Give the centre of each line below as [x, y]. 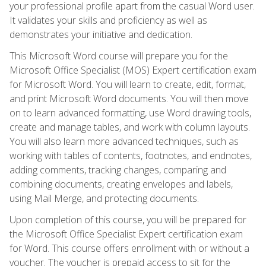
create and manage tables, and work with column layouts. [130, 127]
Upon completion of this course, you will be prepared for [128, 219]
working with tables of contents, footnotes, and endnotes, [131, 155]
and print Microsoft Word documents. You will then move [129, 98]
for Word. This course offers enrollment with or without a [129, 248]
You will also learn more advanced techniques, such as [124, 141]
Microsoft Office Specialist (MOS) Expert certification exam [133, 70]
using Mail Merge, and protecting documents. [104, 198]
